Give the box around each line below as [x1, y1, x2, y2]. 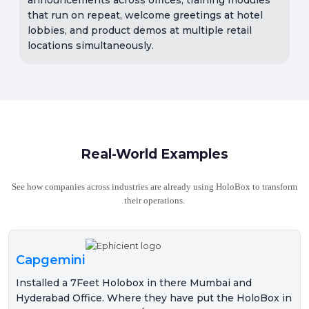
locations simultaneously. [28, 39, 154, 52]
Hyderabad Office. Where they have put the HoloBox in [16, 291, 292, 304]
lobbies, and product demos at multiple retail [28, 23, 252, 37]
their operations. [124, 195, 185, 206]
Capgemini [16, 252, 85, 268]
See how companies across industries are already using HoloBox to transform [12, 181, 297, 192]
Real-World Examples [81, 145, 228, 162]
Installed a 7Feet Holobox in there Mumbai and [16, 276, 252, 289]
